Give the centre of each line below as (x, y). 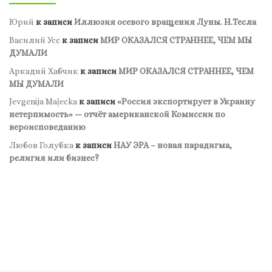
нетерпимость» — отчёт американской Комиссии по (117, 114)
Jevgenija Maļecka (43, 102)
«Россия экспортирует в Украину (186, 102)
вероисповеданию (47, 127)
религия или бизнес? (54, 158)
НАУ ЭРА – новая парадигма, (173, 145)
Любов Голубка (41, 145)
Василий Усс (35, 40)
